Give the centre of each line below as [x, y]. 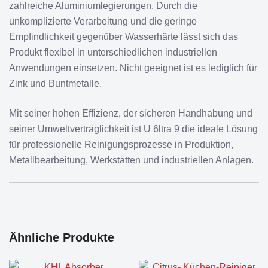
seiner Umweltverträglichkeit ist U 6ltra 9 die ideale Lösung [133, 129]
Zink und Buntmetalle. [55, 83]
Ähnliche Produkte [62, 237]
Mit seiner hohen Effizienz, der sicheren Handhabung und [131, 113]
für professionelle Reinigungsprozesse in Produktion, [121, 144]
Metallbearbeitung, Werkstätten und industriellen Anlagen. [131, 160]
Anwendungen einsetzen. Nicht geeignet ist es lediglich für [133, 68]
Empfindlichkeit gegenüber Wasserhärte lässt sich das [124, 37]
